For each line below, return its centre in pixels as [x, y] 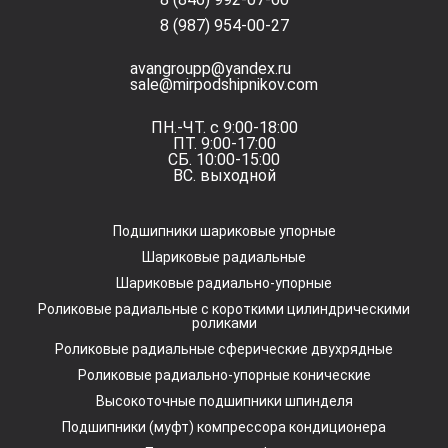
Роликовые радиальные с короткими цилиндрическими [224, 309]
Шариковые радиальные [224, 257]
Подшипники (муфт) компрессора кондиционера [224, 427]
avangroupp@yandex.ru [210, 68]
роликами [224, 323]
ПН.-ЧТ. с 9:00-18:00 [224, 127]
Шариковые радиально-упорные [224, 283]
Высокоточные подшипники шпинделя [224, 401]
